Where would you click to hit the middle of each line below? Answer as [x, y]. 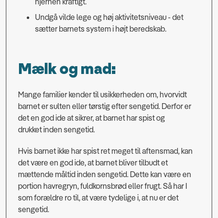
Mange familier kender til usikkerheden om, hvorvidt [102, 95]
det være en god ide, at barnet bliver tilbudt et [93, 163]
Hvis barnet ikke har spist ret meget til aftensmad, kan [105, 151]
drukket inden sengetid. [56, 130]
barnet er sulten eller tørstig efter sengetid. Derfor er [105, 106]
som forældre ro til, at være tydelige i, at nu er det [98, 198]
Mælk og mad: [67, 70]
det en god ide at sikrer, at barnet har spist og [91, 118]
